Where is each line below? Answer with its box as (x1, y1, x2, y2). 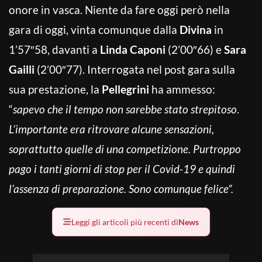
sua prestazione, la (9, 82, 102, 96)
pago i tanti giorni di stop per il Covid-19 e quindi (9, 161, 235, 175)
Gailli (9, 62, 35, 76)
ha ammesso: (149, 82, 215, 96)
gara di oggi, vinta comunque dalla (9, 22, 180, 36)
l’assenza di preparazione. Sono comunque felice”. (9, 181, 233, 195)
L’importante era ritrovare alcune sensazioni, (9, 122, 214, 136)
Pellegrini (102, 82, 149, 96)
